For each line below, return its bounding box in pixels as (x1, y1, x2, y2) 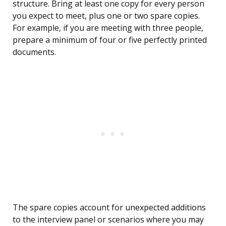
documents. (13, 46, 56, 58)
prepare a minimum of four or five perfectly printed (13, 34, 207, 46)
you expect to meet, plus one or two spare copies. (13, 10, 200, 22)
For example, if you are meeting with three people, (13, 22, 203, 34)
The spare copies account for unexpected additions (13, 202, 206, 213)
